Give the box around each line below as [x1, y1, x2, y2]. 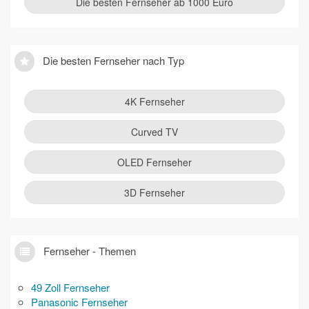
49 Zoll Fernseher [31, 280, 110, 295]
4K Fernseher [124, 94, 185, 108]
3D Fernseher [124, 186, 185, 199]
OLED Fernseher [117, 155, 192, 169]
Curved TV [131, 125, 178, 139]
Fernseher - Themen [41, 243, 136, 258]
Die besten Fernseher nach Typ [40, 53, 184, 68]
